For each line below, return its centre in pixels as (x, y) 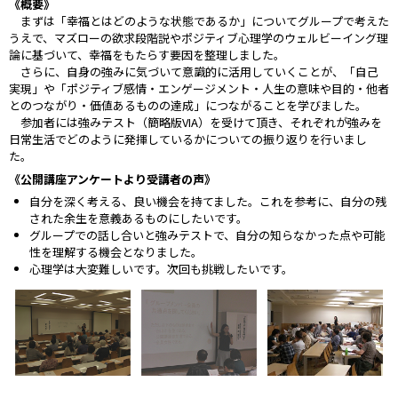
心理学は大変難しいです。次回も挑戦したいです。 (161, 269)
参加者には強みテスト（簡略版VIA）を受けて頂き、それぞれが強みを (195, 122)
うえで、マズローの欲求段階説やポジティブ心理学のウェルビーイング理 (199, 38)
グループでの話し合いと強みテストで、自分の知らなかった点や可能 (207, 235)
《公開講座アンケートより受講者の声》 (112, 179)
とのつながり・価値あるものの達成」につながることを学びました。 (188, 105)
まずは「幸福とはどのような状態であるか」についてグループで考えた (205, 21)
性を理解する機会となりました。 (115, 252)
